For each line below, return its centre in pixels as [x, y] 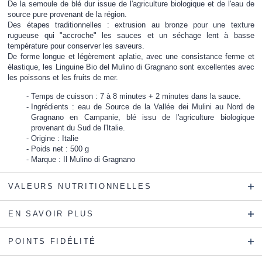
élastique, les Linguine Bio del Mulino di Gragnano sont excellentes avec [131, 67]
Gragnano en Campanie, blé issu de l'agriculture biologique [143, 117]
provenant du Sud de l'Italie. [78, 127]
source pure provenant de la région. [68, 15]
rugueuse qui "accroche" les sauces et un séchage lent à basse [131, 36]
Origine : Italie [55, 138]
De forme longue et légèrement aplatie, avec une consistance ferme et [131, 57]
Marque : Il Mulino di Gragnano [83, 159]
